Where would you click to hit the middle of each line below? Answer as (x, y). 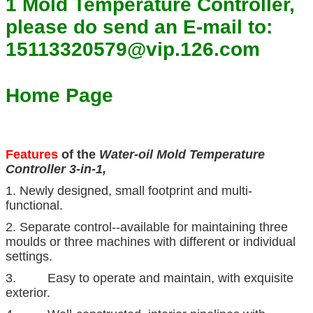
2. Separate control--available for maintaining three (147, 227)
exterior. (28, 292)
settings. (29, 256)
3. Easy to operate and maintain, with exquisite (150, 278)
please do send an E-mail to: (139, 27)
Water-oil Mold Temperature (182, 154)
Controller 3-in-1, (56, 169)
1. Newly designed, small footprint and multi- (129, 190)
